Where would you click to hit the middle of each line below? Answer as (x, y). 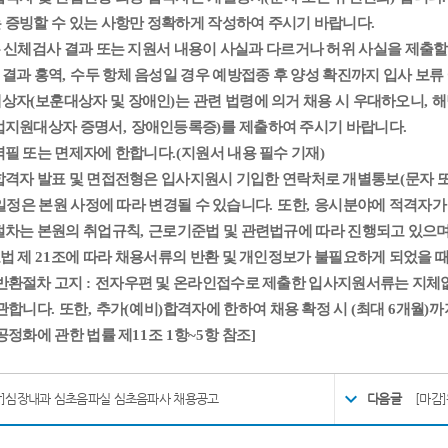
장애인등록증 (173, 127)
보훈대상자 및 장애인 (103, 101)
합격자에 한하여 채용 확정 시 (256, 309)
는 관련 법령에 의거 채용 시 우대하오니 (300, 101)
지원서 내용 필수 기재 (250, 153)
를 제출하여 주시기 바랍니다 (312, 127)
